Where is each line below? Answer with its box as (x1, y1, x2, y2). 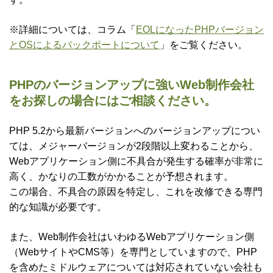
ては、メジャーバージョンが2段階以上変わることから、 (9, 141, 258, 152)
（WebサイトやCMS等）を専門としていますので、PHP (9, 247, 257, 258)
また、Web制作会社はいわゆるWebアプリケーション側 (9, 232, 254, 243)
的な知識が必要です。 (9, 202, 107, 213)
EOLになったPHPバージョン (136, 24, 264, 35)
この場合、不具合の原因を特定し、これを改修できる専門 (9, 186, 263, 197)
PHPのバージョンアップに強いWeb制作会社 (9, 78, 254, 92)
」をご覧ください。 (160, 40, 247, 51)
